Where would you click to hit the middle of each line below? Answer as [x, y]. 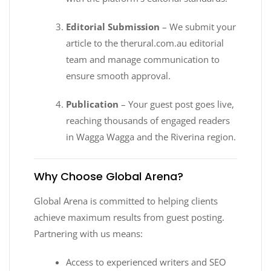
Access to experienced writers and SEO [146, 262]
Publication [93, 104]
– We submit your [198, 26]
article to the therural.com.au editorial [145, 43]
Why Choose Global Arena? [109, 177]
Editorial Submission [113, 26]
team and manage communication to [143, 59]
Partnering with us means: [88, 234]
